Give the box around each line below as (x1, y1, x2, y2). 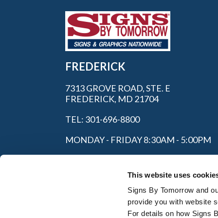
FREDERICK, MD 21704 (65, 93, 159, 105)
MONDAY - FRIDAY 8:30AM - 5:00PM (65, 134, 212, 145)
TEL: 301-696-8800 (65, 114, 140, 125)
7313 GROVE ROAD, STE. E (65, 83, 171, 94)
